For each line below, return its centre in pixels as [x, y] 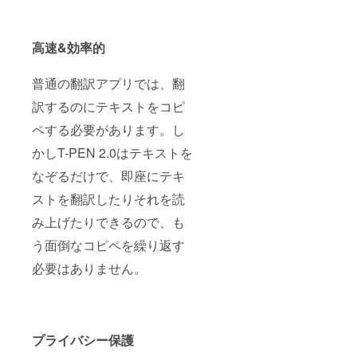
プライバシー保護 [83, 340]
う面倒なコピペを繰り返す [108, 245]
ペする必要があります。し [108, 130]
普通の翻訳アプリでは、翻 [108, 84]
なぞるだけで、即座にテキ [108, 176]
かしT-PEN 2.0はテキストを [112, 153]
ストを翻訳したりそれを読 [108, 199]
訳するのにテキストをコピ [108, 107]
